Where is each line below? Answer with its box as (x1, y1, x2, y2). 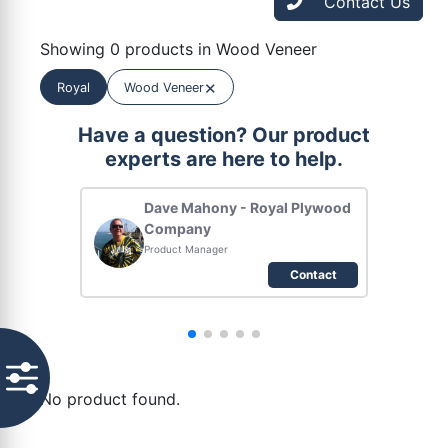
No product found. (40, 389, 180, 410)
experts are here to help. (105, 147, 343, 172)
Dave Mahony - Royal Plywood (144, 199, 351, 217)
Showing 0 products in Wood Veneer (40, 39, 317, 59)
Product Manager (144, 243, 228, 256)
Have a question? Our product (78, 123, 370, 148)
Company (144, 220, 211, 238)
